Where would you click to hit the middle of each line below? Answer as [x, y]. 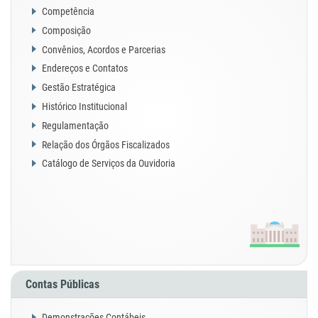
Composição [66, 30]
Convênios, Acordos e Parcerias [104, 49]
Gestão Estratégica [79, 88]
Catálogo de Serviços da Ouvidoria [109, 164]
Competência [68, 12]
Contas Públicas [62, 284]
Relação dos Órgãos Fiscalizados [106, 144]
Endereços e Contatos [85, 68]
